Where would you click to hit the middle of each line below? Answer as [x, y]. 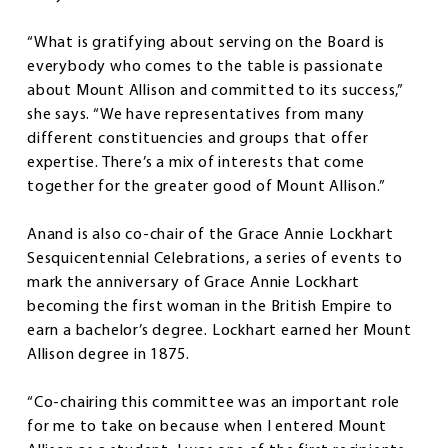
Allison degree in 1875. [108, 355]
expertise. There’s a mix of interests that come [196, 163]
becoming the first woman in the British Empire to [210, 307]
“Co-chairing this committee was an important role [214, 403]
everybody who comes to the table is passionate [205, 67]
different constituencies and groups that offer [198, 139]
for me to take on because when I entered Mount [207, 427]
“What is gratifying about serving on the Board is [206, 43]
